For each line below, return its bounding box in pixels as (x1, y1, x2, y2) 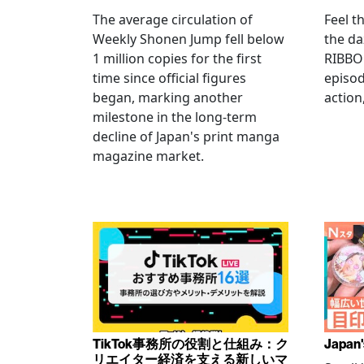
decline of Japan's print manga (93, 128, 279, 145)
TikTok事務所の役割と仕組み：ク (93, 335, 288, 352)
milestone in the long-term (93, 108, 257, 126)
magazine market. (93, 147, 204, 165)
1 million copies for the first (93, 50, 262, 67)
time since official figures (93, 69, 246, 87)
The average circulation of (93, 11, 253, 28)
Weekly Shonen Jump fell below (93, 30, 284, 48)
